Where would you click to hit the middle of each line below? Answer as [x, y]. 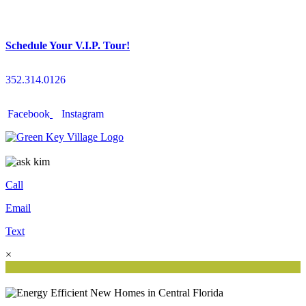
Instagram [83, 114]
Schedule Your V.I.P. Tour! [68, 45]
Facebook [29, 114]
